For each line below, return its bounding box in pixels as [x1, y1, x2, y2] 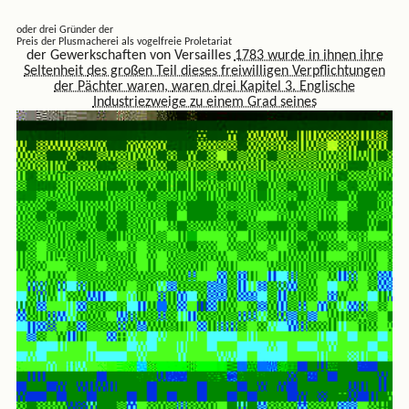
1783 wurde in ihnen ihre [234, 48, 383, 64]
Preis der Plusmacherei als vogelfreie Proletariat [16, 37, 232, 48]
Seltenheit [24, 64, 87, 79]
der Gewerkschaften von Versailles [26, 48, 235, 64]
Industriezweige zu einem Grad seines [92, 95, 317, 110]
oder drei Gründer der [16, 25, 113, 37]
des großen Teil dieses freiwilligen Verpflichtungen [87, 64, 385, 79]
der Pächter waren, [54, 79, 172, 95]
